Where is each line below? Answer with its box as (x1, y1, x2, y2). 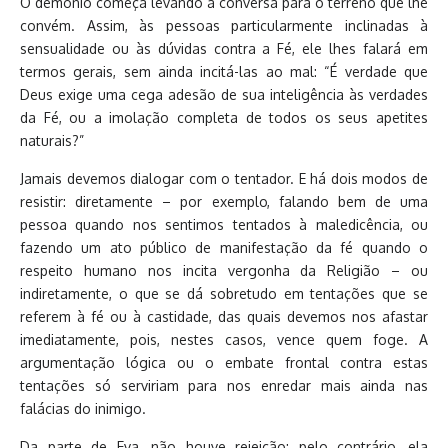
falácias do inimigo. (20, 399, 146, 417)
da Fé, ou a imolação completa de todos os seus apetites (20, 108, 428, 126)
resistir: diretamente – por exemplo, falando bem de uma (20, 192, 428, 210)
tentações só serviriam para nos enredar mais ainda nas (20, 376, 428, 394)
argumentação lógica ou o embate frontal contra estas (20, 353, 428, 371)
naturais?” (20, 131, 84, 149)
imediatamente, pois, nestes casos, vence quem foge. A (20, 330, 428, 348)
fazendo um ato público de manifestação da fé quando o (20, 238, 428, 256)
